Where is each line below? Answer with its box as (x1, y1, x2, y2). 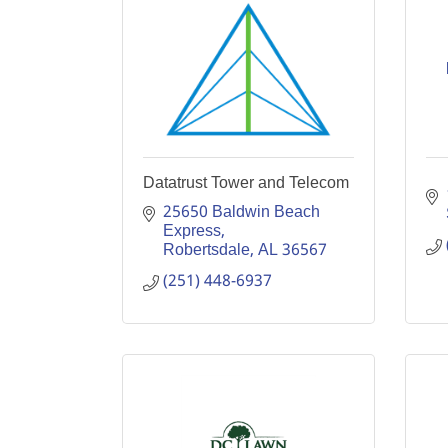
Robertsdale (163, 237, 250, 264)
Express (163, 218, 221, 245)
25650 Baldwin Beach (163, 199, 320, 226)
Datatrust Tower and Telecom (143, 174, 349, 191)
